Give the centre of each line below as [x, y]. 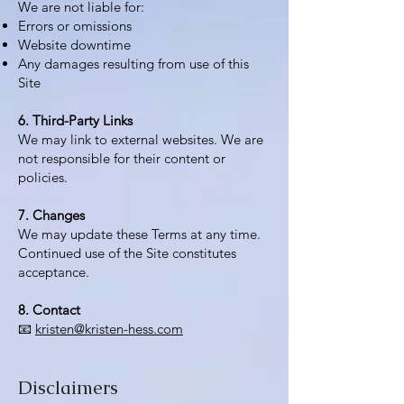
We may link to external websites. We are [141, 139]
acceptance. [54, 272]
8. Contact [49, 310]
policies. [43, 177]
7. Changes [51, 215]
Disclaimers [68, 387]
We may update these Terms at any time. [139, 234]
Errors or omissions [75, 26]
